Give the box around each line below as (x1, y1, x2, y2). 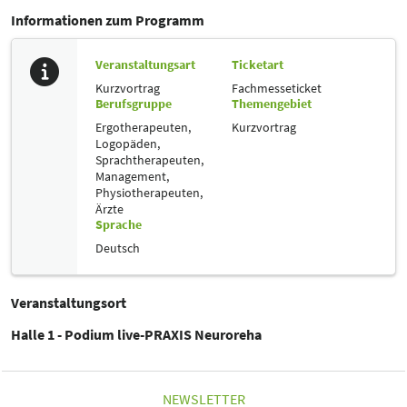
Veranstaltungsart (95, 55, 195, 73)
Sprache (95, 215, 142, 233)
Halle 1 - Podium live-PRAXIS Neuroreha (11, 324, 262, 343)
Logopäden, (95, 134, 160, 152)
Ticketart (232, 55, 283, 73)
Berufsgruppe (95, 94, 172, 112)
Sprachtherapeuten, (95, 151, 203, 168)
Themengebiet (232, 94, 312, 112)
